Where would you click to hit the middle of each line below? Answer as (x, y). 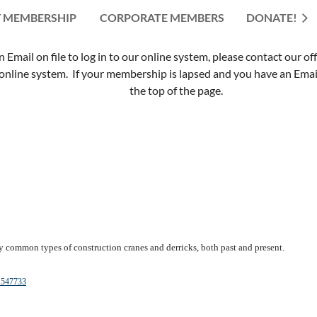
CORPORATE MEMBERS (162, 17)
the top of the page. (176, 90)
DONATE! (272, 17)
